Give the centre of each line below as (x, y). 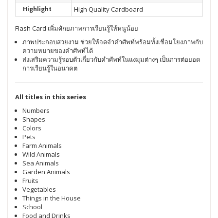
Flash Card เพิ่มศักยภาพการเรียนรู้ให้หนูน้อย (77, 28)
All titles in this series (51, 97)
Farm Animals (42, 145)
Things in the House (52, 198)
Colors (32, 128)
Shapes (34, 119)
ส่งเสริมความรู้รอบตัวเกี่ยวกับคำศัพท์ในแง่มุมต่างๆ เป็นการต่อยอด (111, 59)
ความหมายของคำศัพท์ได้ (58, 50)
